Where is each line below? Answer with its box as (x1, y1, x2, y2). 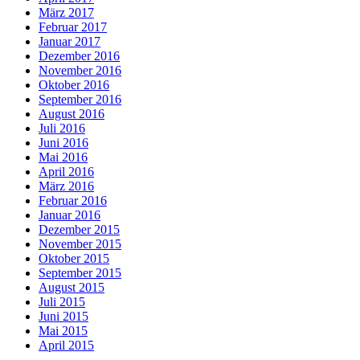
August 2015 (39, 280, 104, 294)
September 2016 (39, 92, 121, 106)
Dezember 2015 (39, 222, 120, 236)
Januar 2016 (39, 207, 100, 222)
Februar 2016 (39, 193, 107, 207)
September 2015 (39, 265, 121, 280)
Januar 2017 (39, 34, 100, 48)
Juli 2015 (39, 294, 85, 309)
